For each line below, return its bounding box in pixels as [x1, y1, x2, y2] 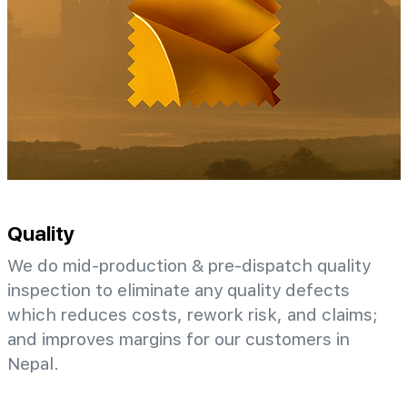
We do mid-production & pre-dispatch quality [7, 255, 371, 275]
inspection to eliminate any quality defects [7, 280, 350, 300]
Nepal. [7, 353, 59, 373]
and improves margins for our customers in [7, 329, 350, 349]
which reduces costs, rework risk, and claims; [7, 304, 378, 324]
